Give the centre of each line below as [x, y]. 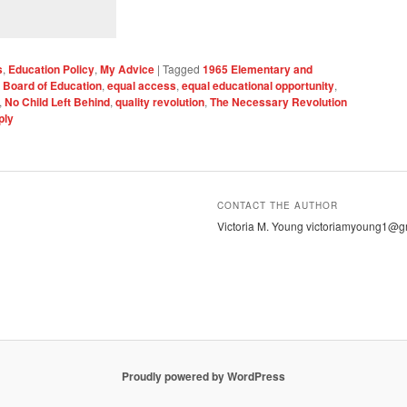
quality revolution [160, 101]
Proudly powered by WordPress [203, 377]
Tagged [181, 68]
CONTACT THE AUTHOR [278, 205]
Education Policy [51, 69]
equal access [142, 85]
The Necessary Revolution [278, 101]
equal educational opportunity [258, 85]
